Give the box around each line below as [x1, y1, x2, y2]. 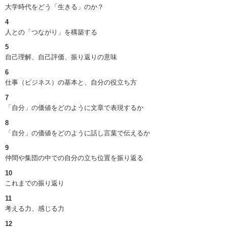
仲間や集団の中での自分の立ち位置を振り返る [5, 154, 143, 162]
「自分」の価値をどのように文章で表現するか [5, 103, 143, 111]
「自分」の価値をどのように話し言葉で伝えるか [5, 129, 150, 137]
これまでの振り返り [5, 179, 64, 187]
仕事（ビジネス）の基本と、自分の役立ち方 [5, 79, 137, 87]
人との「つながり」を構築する [5, 28, 97, 36]
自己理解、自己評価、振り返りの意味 [5, 53, 117, 61]
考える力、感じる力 [5, 204, 64, 212]
